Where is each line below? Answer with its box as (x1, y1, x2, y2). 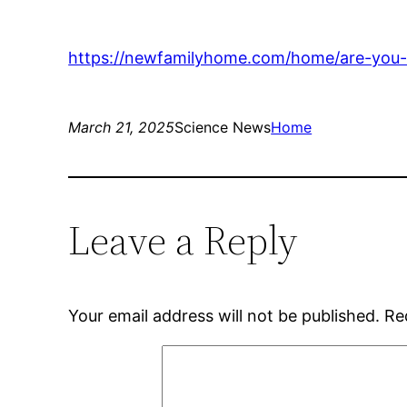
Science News (174, 118, 272, 137)
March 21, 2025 (68, 118, 175, 137)
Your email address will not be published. (68, 306, 381, 326)
